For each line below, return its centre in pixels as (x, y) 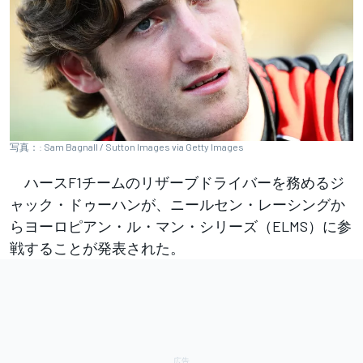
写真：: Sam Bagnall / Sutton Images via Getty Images (127, 147)
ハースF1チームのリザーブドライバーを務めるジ (177, 183)
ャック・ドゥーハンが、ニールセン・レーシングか (177, 205)
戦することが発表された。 (97, 248)
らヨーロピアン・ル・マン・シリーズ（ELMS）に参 (181, 226)
